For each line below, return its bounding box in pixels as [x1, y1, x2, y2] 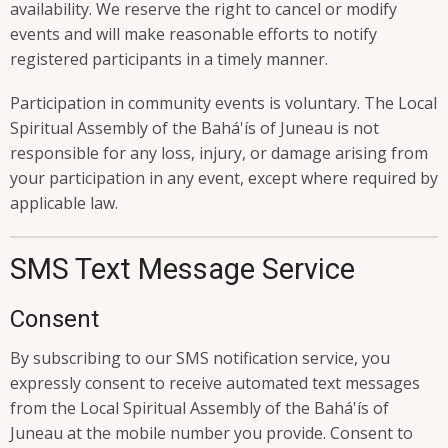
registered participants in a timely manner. [10, 48, 328, 71]
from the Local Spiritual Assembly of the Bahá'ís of [10, 396, 389, 419]
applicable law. [10, 192, 118, 215]
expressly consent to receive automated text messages [10, 371, 420, 394]
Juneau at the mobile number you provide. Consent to [10, 421, 413, 444]
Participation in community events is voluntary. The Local [10, 92, 437, 115]
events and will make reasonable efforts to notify [10, 23, 377, 46]
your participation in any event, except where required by [10, 167, 438, 190]
